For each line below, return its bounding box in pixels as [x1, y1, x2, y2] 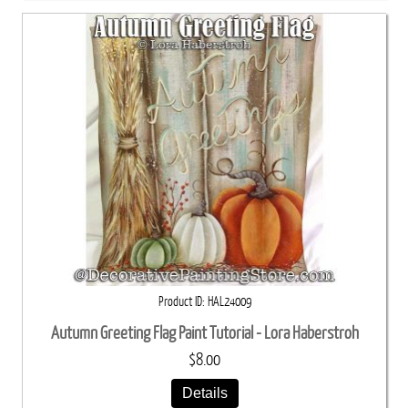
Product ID [158, 294, 202, 310]
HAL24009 [207, 294, 251, 310]
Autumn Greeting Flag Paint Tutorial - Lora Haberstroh [50, 323, 359, 343]
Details [181, 384, 228, 402]
